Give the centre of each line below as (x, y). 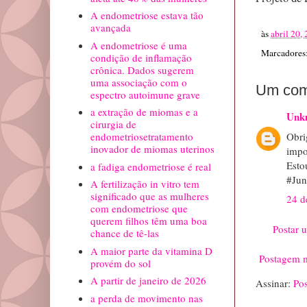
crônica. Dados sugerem (142, 70)
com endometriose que (139, 209)
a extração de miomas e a (144, 112)
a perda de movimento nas (146, 298)
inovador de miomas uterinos (152, 149)
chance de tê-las (124, 233)
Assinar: (274, 283)
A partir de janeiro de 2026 (148, 281)
